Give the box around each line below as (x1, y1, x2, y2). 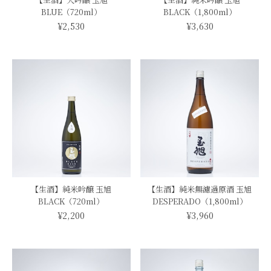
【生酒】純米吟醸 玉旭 (31, 183, 112, 195)
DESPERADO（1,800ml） (152, 195, 247, 207)
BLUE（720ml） (41, 5, 102, 18)
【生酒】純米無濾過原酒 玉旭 (148, 183, 252, 195)
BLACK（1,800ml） (163, 5, 237, 18)
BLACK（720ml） (38, 195, 105, 207)
